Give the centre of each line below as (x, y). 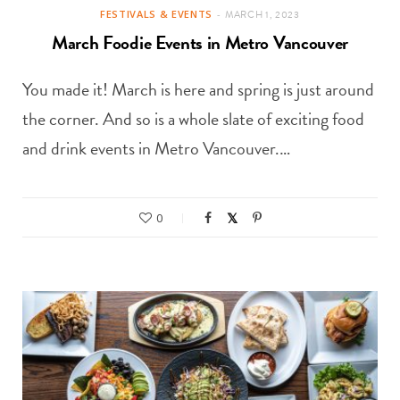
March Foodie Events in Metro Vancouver (200, 43)
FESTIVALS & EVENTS (157, 14)
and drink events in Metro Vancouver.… (156, 149)
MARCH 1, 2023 (262, 15)
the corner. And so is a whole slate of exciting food (193, 119)
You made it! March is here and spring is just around (198, 90)
